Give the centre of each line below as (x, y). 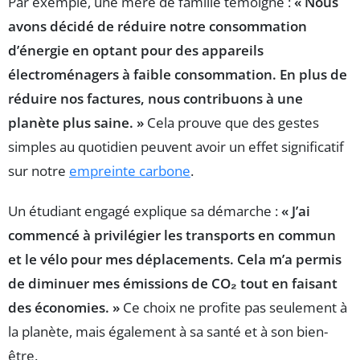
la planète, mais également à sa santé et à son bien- (168, 332)
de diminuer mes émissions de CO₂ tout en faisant (173, 284)
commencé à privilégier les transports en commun (172, 235)
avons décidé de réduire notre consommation (157, 27)
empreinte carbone (130, 171)
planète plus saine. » (76, 123)
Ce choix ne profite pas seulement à (233, 308)
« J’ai (296, 211)
